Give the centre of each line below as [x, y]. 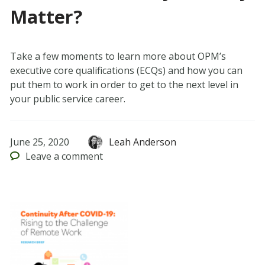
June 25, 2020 [39, 142]
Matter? [46, 17]
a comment [77, 156]
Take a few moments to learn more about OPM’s [118, 56]
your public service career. [67, 99]
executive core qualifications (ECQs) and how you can [126, 71]
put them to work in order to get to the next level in [124, 85]
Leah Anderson [143, 142]
